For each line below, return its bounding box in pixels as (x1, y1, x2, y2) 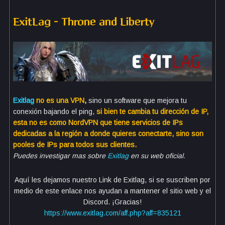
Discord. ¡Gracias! (83, 198, 142, 206)
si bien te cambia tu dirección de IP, (96, 107, 208, 116)
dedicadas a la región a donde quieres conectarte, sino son (13, 130, 203, 138)
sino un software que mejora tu (88, 96, 187, 105)
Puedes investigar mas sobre (13, 152, 107, 160)
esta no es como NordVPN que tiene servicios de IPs (13, 119, 183, 127)
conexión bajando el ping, (13, 107, 96, 116)
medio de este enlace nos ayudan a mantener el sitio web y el (14, 187, 211, 195)
